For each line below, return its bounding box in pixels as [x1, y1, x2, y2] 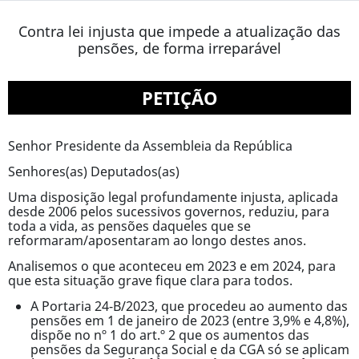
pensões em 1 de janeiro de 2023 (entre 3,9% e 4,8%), [30, 312, 349, 329]
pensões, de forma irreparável [78, 38, 281, 58]
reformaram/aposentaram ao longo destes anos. [8, 232, 306, 249]
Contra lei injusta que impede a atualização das [18, 22, 341, 41]
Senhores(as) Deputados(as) [8, 163, 179, 180]
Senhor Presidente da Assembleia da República [8, 137, 292, 155]
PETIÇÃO [141, 86, 218, 110]
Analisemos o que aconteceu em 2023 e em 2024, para [8, 257, 336, 275]
